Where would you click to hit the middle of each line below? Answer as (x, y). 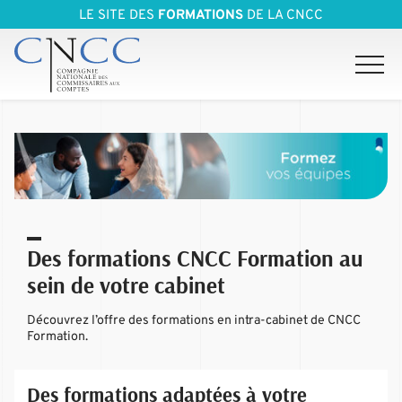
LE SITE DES (118, 16)
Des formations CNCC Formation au (196, 258)
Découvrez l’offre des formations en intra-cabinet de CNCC (194, 320)
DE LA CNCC (283, 16)
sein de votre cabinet (127, 285)
